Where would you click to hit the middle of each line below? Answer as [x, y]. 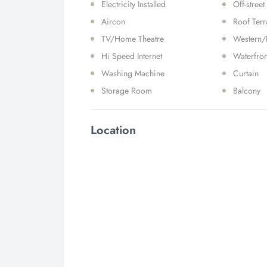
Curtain [246, 73]
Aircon [113, 21]
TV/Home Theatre [133, 39]
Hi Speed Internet [132, 56]
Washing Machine [133, 73]
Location [113, 130]
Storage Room [127, 91]
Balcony [247, 91]
